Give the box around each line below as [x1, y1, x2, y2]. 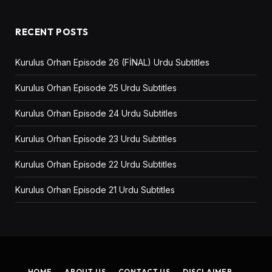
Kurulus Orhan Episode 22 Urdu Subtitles [15, 159, 177, 170]
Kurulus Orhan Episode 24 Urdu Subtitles [15, 108, 177, 119]
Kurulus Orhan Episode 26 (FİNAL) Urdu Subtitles [15, 57, 209, 68]
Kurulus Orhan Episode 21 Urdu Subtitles [15, 185, 175, 195]
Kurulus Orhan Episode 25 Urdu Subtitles [15, 83, 177, 93]
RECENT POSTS [15, 26, 89, 38]
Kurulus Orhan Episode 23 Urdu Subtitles [15, 134, 177, 144]
